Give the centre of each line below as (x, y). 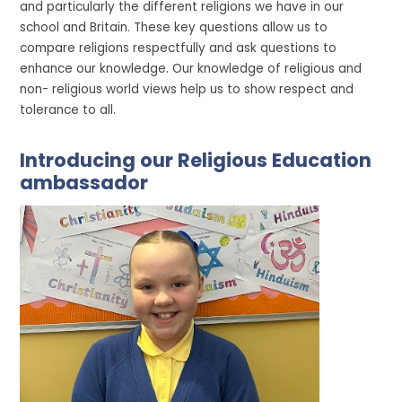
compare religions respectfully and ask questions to (179, 48)
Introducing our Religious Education (196, 160)
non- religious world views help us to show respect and (187, 89)
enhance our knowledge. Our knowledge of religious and (191, 68)
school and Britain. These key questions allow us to (174, 27)
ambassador (84, 182)
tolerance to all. (68, 109)
